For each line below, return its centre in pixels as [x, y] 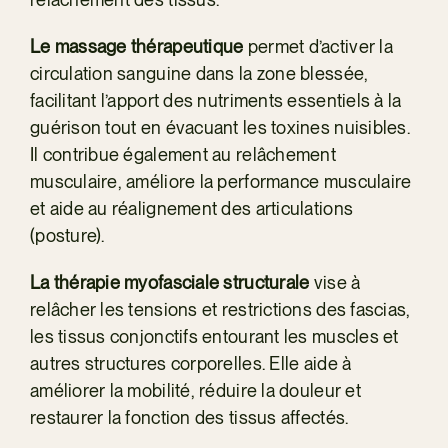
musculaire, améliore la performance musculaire [220, 181]
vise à [337, 282]
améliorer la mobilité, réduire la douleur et [195, 390]
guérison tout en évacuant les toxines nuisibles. [219, 127]
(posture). [67, 235]
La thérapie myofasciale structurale [171, 282]
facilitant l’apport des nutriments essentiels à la [215, 100]
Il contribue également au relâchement [182, 154]
